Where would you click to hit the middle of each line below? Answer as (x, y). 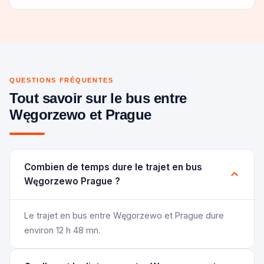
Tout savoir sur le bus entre (98, 98)
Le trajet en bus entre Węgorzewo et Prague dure (124, 215)
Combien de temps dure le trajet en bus (113, 167)
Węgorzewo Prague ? (72, 181)
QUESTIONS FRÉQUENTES (62, 80)
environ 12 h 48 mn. (62, 230)
